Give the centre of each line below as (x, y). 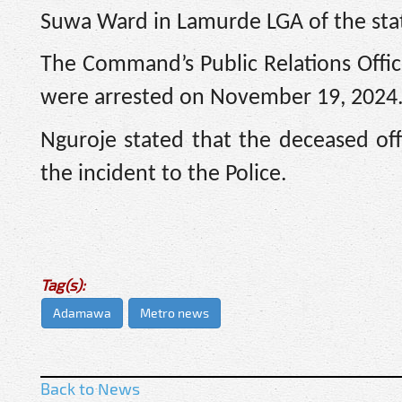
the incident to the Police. (164, 174)
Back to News (90, 389)
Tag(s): (63, 285)
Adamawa (82, 313)
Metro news (175, 313)
